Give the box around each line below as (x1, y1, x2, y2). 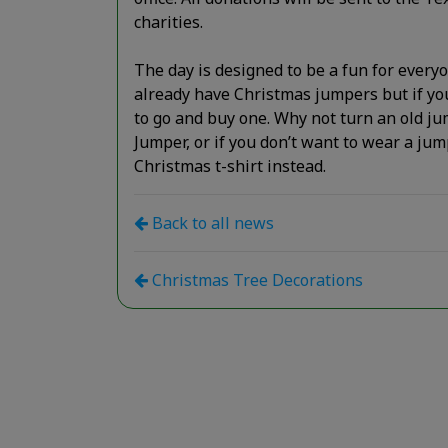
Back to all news (148, 211, 274, 234)
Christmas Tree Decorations (148, 268, 363, 291)
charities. (134, 10, 203, 33)
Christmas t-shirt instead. (134, 154, 326, 177)
